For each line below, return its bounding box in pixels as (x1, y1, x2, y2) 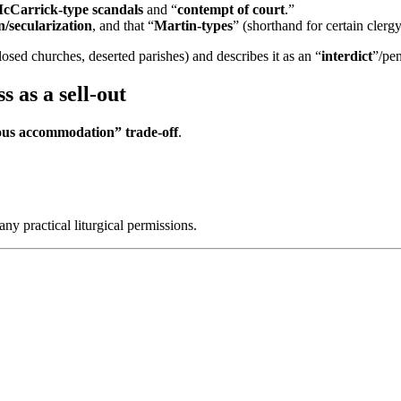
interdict (321, 48, 372, 64)
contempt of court (177, 2, 285, 18)
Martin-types (154, 18, 233, 34)
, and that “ (92, 18, 154, 34)
